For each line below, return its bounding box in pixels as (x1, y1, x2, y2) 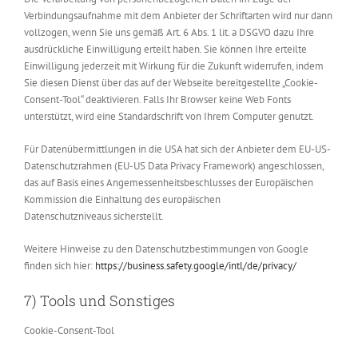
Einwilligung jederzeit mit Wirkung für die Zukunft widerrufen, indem (24, 58, 324, 73)
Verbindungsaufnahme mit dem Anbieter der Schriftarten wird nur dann (24, 8, 332, 22)
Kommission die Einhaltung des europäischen (24, 192, 221, 206)
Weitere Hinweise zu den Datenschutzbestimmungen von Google (24, 241, 308, 256)
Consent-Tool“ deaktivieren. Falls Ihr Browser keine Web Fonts (24, 92, 291, 106)
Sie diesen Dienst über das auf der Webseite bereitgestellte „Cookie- (24, 75, 318, 89)
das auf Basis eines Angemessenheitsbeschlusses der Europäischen (24, 175, 313, 189)
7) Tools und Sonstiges (24, 290, 175, 310)
